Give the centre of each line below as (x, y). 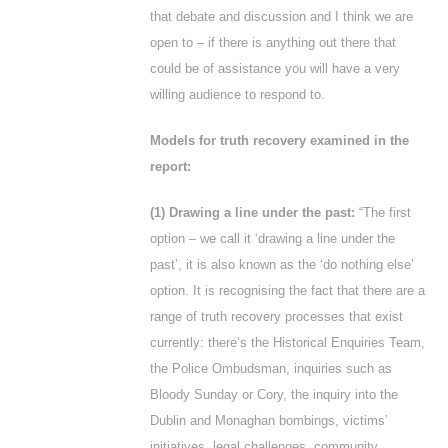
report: (170, 166)
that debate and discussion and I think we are (281, 16)
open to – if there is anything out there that (273, 42)
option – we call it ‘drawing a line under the (272, 238)
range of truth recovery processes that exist (276, 316)
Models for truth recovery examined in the (279, 140)
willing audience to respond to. (237, 94)
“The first (383, 212)
